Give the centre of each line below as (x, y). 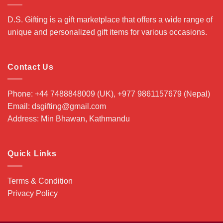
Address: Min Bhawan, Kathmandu (69, 119)
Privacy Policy (33, 193)
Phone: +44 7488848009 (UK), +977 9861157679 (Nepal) (109, 94)
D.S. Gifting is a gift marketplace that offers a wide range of (110, 19)
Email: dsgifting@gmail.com (57, 107)
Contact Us (31, 67)
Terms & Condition (40, 181)
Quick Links (32, 154)
